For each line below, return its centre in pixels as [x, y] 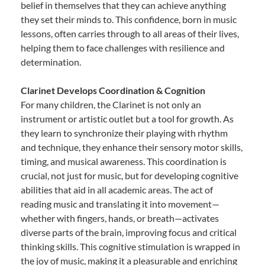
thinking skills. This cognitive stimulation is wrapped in [130, 246]
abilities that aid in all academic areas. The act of [117, 189]
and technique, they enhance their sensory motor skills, [132, 147]
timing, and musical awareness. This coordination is [124, 161]
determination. [51, 62]
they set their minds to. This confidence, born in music [129, 19]
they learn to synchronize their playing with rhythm [124, 132]
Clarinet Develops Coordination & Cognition [113, 90]
